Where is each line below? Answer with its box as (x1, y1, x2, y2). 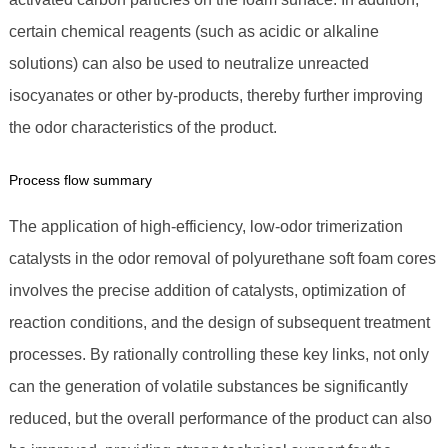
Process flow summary (8, 172, 152, 189)
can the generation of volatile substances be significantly (8, 378, 408, 396)
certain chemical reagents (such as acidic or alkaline (8, 23, 379, 41)
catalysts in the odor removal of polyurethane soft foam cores (8, 250, 436, 268)
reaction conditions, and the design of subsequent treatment (8, 314, 430, 332)
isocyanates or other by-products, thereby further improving (8, 87, 423, 105)
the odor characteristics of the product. (8, 119, 277, 137)
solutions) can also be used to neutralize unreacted (8, 55, 369, 73)
